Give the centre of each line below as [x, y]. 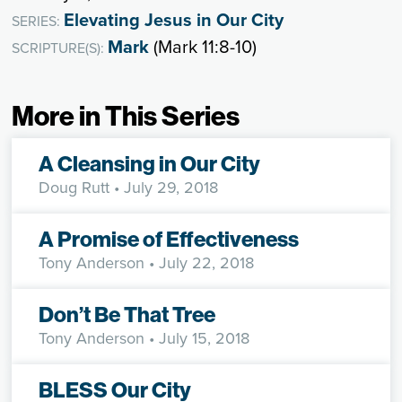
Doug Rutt [74, 188]
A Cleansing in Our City [150, 164]
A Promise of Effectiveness [169, 239]
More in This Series [126, 116]
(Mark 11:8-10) [203, 47]
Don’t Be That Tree [127, 315]
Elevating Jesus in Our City [174, 20]
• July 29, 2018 [164, 188]
